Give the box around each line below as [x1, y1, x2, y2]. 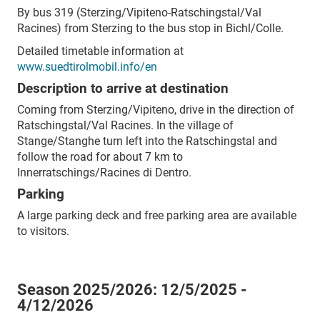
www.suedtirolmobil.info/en [17, 59, 157, 74]
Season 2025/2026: [17, 280, 161, 299]
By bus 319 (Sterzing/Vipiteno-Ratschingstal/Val [17, 5, 261, 19]
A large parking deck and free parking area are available [17, 208, 296, 222]
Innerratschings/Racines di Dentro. [17, 165, 191, 179]
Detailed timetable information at [17, 44, 184, 58]
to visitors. [17, 224, 69, 238]
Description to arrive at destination [17, 80, 229, 96]
